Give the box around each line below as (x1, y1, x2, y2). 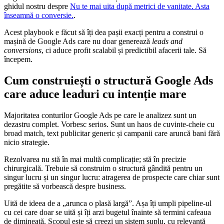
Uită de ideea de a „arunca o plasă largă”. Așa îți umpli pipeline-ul (4, 198, 211, 207)
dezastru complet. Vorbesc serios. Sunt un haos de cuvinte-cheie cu (4, 119, 214, 128)
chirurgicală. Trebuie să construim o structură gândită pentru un (4, 163, 202, 172)
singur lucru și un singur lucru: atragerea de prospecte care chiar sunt (4, 172, 219, 181)
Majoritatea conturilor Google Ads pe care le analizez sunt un (4, 110, 196, 119)
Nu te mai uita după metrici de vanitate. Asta (70, 2, 209, 11)
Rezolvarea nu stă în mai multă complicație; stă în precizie (4, 154, 186, 163)
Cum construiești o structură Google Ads (4, 74, 213, 87)
